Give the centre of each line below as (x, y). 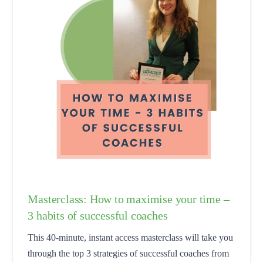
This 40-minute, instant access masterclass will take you (131, 237)
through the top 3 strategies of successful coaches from (129, 253)
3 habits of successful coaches (98, 215)
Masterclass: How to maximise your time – (129, 199)
